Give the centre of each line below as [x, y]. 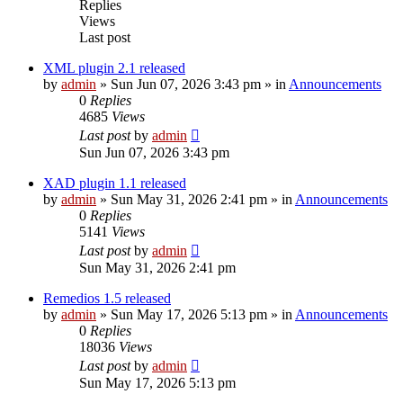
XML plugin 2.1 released [114, 67]
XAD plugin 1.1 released [115, 183]
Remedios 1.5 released [107, 298]
